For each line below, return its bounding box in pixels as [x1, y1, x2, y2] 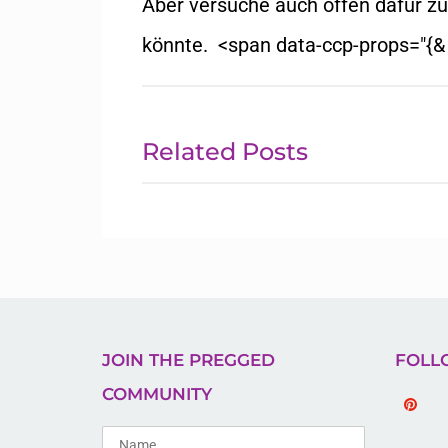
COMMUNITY [102, 384, 212, 405]
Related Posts [142, 137, 308, 167]
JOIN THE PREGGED [102, 350, 275, 371]
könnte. [142, 33, 213, 58]
